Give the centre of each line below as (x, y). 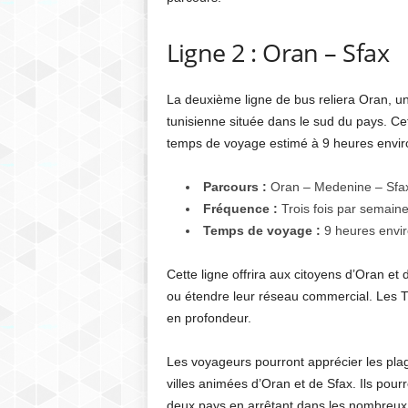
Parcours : (235, 187)
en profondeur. (209, 318)
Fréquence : (240, 209)
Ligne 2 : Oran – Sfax (278, 52)
